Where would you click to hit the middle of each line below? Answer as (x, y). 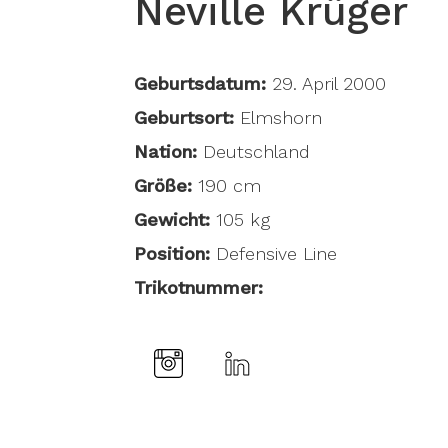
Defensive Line (274, 253)
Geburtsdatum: (200, 83)
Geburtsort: (187, 117)
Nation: (166, 151)
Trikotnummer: (199, 287)
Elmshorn (281, 117)
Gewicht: (172, 219)
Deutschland (254, 151)
